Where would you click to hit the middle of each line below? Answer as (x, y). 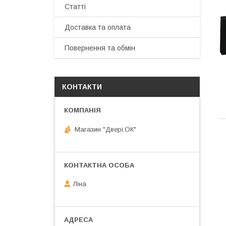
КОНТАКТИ (82, 87)
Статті (75, 7)
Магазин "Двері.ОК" (105, 129)
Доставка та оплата (98, 27)
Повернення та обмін (100, 48)
